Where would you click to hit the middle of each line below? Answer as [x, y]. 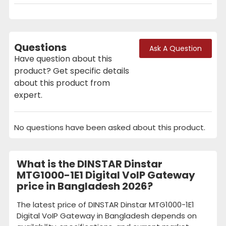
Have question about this [63, 59]
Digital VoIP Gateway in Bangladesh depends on [107, 215]
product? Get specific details [72, 71]
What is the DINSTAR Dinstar [90, 164]
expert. [28, 95]
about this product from [62, 83]
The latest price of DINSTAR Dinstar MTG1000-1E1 [105, 204]
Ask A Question [176, 49]
